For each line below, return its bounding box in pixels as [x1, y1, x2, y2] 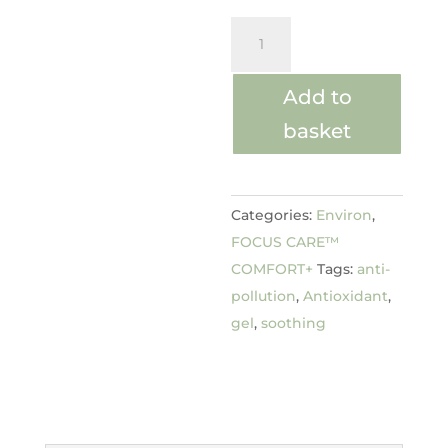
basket [283, 119, 352, 143]
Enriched [230, 47, 305, 66]
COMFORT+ [231, 260, 314, 278]
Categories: [231, 206, 317, 224]
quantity [230, 128, 300, 147]
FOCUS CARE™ [231, 233, 340, 251]
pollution [231, 287, 297, 305]
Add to [282, 85, 352, 109]
